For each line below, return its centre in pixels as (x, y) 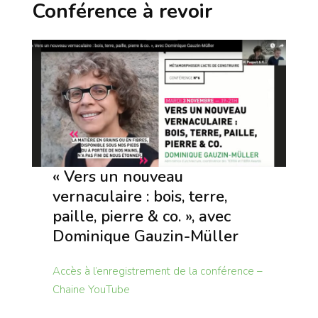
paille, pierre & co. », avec (141, 216)
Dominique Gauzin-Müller (145, 236)
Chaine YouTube (91, 289)
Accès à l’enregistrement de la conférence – (157, 271)
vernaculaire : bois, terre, (139, 196)
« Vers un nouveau (117, 176)
